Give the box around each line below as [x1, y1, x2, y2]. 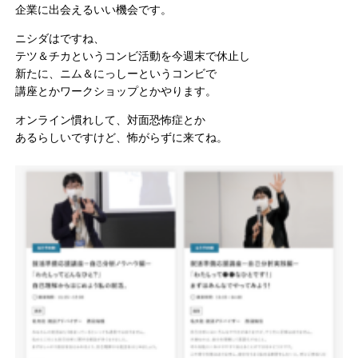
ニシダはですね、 [15, 31, 105, 45]
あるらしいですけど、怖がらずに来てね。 [15, 130, 229, 144]
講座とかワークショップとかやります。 [15, 84, 217, 97]
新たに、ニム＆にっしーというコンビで [15, 66, 217, 80]
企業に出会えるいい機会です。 [15, 2, 173, 16]
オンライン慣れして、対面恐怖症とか [15, 113, 206, 126]
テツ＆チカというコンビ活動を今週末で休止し [15, 49, 251, 62]
